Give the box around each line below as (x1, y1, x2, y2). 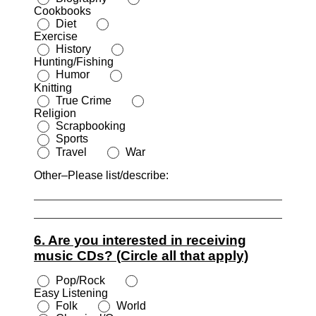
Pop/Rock (53, 274, 122, 286)
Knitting (34, 81, 72, 94)
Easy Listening (34, 287, 108, 300)
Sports (53, 133, 88, 145)
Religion (34, 107, 76, 119)
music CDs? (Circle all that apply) (34, 248, 248, 263)
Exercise (34, 30, 78, 43)
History (53, 43, 108, 56)
